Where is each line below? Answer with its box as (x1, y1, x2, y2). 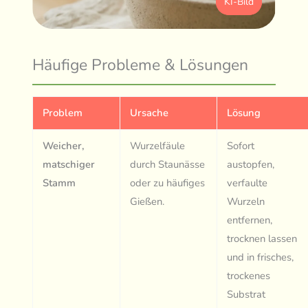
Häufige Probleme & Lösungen (32, 54, 249, 76)
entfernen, (227, 213, 273, 228)
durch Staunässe (130, 157, 206, 172)
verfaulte (227, 176, 268, 190)
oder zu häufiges (130, 176, 206, 190)
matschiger (43, 157, 96, 172)
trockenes (227, 269, 271, 283)
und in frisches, (227, 250, 294, 265)
